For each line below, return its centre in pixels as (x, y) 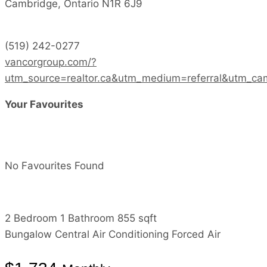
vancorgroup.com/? (51, 62)
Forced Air (196, 235)
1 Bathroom (87, 218)
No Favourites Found (55, 166)
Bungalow (28, 235)
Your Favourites (44, 105)
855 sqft (137, 218)
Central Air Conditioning (112, 235)
